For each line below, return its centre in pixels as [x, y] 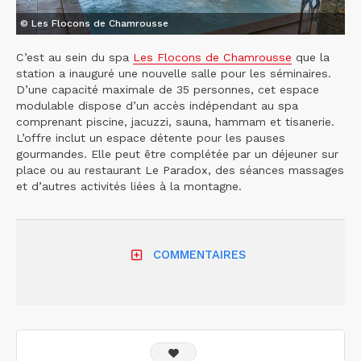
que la [311, 57]
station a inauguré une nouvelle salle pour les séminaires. [174, 73]
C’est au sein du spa [75, 57]
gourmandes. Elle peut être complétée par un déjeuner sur [177, 154]
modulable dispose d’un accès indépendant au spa [157, 105]
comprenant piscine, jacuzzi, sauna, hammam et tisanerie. [175, 121]
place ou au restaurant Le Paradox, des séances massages [180, 170]
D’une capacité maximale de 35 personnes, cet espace [168, 89]
